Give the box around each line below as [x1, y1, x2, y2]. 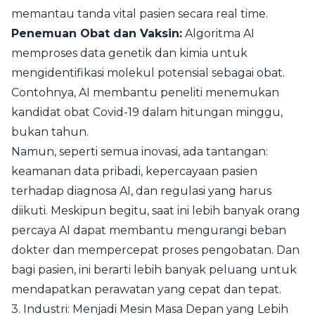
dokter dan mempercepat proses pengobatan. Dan [11, 243, 300, 257]
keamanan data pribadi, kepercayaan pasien [11, 165, 257, 178]
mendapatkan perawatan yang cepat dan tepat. [11, 283, 281, 296]
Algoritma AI [182, 27, 255, 40]
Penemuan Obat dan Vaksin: [11, 27, 182, 40]
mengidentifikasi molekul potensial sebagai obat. [11, 66, 285, 79]
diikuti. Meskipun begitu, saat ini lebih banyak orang [11, 204, 300, 217]
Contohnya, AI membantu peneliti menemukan [11, 86, 279, 99]
